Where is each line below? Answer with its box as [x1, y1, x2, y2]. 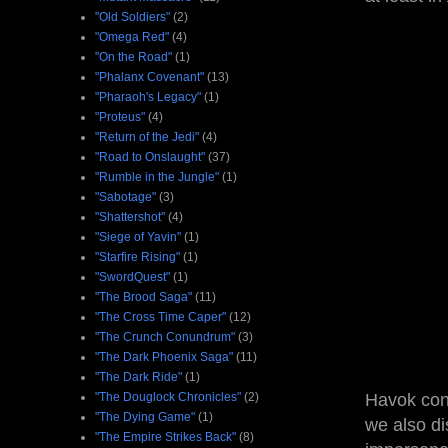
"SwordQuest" [95, 269, 170, 284]
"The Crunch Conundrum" [95, 329, 235, 344]
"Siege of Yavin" [95, 229, 181, 244]
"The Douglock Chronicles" [95, 389, 241, 404]
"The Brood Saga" [95, 289, 192, 304]
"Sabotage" [95, 189, 156, 204]
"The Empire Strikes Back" [95, 429, 236, 444]
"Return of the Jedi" [95, 129, 199, 144]
